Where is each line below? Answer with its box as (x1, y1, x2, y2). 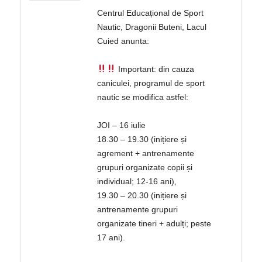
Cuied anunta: (97, 36, 150, 46)
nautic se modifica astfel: (97, 92, 189, 102)
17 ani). (97, 233, 126, 243)
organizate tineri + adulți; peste (97, 219, 212, 229)
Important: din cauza (116, 64, 195, 74)
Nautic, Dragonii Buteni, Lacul (97, 22, 207, 32)
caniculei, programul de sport (97, 78, 205, 88)
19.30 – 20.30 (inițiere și (97, 191, 187, 201)
